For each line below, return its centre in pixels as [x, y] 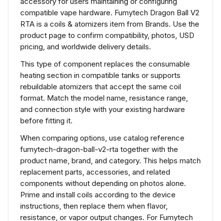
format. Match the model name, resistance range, [104, 98]
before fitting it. [46, 121]
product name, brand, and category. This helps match [110, 161]
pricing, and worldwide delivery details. [86, 47]
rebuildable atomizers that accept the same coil [101, 87]
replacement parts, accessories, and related [95, 172]
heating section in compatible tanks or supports [100, 75]
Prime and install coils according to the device [98, 195]
